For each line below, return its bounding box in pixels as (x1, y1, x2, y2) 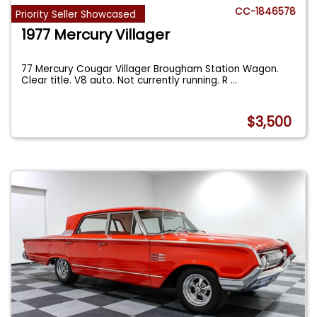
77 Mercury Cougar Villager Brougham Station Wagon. (21, 62, 279, 76)
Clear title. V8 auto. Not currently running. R (21, 73, 231, 87)
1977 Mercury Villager (21, 24, 171, 45)
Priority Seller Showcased (16, 7, 137, 21)
